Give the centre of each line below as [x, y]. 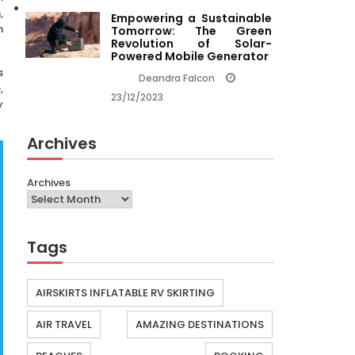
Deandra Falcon [176, 78]
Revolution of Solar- [191, 44]
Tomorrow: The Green [191, 31]
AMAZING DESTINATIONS [200, 325]
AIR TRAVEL [64, 325]
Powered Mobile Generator [189, 57]
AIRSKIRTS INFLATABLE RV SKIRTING [125, 293]
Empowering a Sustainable [191, 19]
